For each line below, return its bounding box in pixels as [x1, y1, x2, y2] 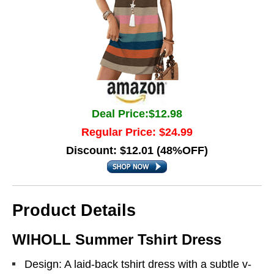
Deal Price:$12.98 [92, 108, 182, 120]
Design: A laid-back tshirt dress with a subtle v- [24, 258, 251, 270]
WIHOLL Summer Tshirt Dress [12, 231, 221, 248]
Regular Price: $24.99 [81, 126, 193, 138]
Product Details [12, 201, 136, 220]
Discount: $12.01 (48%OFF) [66, 144, 208, 157]
